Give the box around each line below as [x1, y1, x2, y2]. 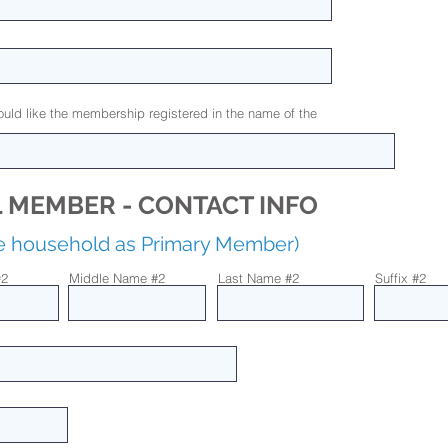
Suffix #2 [375, 270, 426, 286]
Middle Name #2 [69, 270, 165, 286]
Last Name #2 [218, 270, 299, 286]
